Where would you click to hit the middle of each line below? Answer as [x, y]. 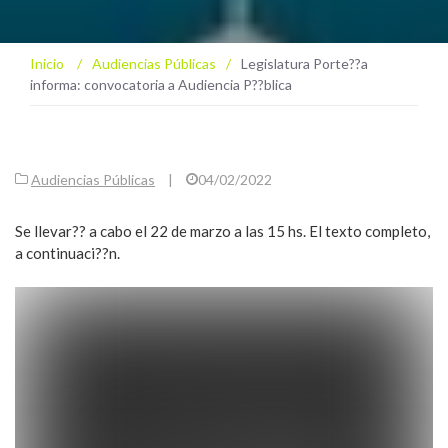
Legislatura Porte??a [304, 63]
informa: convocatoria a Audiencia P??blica [161, 84]
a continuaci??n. [67, 253]
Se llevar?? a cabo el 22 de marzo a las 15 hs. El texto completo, [222, 231]
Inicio [48, 63]
